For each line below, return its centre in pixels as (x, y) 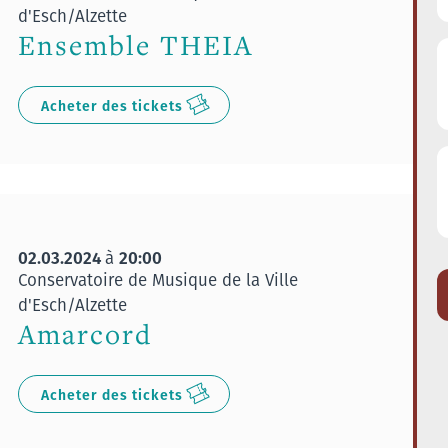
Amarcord (84, 334)
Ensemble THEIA (135, 45)
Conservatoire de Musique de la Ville (157, 279)
